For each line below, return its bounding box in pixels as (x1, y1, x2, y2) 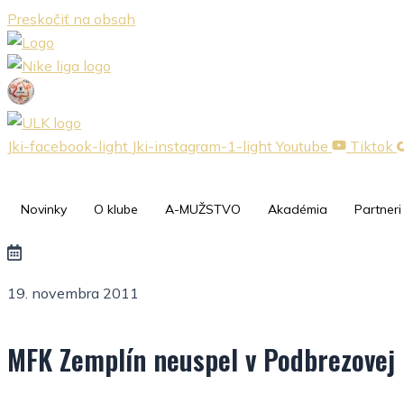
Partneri (354, 201, 401, 217)
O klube (94, 201, 138, 217)
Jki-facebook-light (7, 137, 128, 155)
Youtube (276, 137, 328, 155)
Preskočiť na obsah (7, 10, 135, 28)
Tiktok (350, 137, 393, 155)
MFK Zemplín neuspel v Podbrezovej (7, 338, 395, 380)
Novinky (21, 201, 67, 217)
